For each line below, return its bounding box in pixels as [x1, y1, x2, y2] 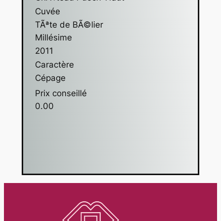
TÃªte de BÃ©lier [35, 20, 103, 30]
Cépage [35, 73, 66, 83]
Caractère [35, 60, 74, 70]
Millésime [35, 33, 72, 43]
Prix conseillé [35, 88, 87, 99]
